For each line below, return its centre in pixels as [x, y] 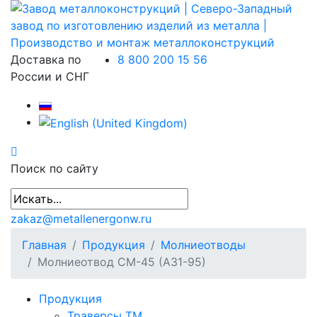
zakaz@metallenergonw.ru [81, 218]
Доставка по [46, 59]
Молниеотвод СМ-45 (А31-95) [122, 261]
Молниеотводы [203, 244]
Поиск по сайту [54, 168]
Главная [44, 244]
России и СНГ [50, 76]
